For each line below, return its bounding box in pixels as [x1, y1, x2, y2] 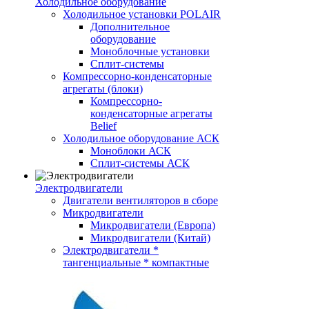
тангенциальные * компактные [63, 257, 209, 268]
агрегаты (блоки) [63, 83, 143, 94]
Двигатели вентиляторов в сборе [63, 195, 218, 206]
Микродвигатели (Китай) [90, 232, 210, 243]
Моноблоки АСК [90, 145, 171, 157]
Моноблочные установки [90, 46, 210, 57]
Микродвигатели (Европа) [90, 219, 215, 231]
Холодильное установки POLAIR [63, 8, 221, 20]
